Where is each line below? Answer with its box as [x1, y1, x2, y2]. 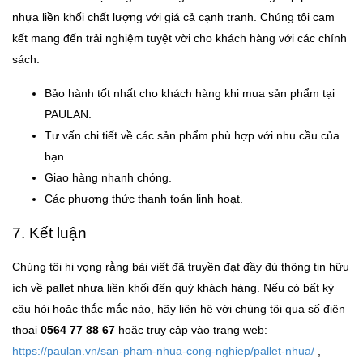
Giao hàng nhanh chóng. [45, 170, 172, 184]
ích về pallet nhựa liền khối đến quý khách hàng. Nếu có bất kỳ [12, 280, 334, 294]
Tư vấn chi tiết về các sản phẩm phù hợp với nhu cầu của [45, 128, 340, 142]
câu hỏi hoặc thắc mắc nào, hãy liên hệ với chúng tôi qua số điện [12, 301, 345, 315]
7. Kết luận [12, 223, 87, 241]
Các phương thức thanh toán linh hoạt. [45, 191, 243, 205]
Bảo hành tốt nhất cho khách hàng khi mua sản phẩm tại [45, 86, 335, 100]
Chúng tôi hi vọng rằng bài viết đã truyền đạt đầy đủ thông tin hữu [12, 259, 349, 273]
